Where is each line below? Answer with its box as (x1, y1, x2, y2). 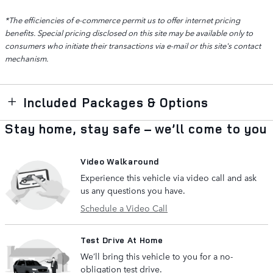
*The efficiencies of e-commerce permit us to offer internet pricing (5, 13, 240, 26)
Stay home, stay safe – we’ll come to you (5, 119, 267, 137)
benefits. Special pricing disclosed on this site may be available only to (5, 26, 253, 38)
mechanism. (5, 52, 48, 64)
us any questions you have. (80, 183, 185, 196)
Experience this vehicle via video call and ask (80, 171, 257, 183)
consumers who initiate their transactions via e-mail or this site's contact (5, 39, 261, 51)
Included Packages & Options (23, 93, 209, 111)
